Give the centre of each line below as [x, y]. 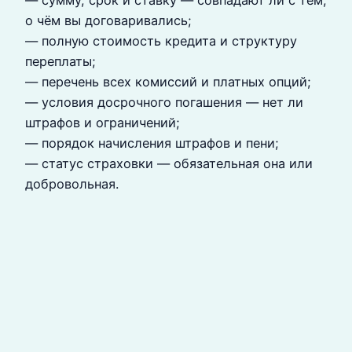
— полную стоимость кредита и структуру [161, 40]
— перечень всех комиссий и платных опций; [168, 81]
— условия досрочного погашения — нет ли [164, 102]
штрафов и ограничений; [103, 122]
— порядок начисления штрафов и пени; [152, 143]
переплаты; [60, 61]
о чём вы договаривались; [108, 20]
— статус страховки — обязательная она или [169, 163]
